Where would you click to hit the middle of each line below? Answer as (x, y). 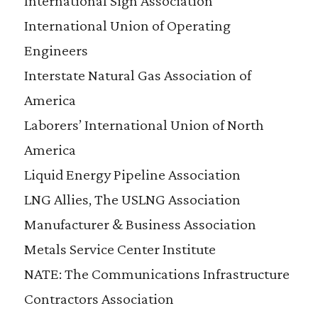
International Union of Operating (127, 25)
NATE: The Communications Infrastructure (157, 274)
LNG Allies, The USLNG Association (132, 199)
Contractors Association (99, 298)
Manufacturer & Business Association (140, 224)
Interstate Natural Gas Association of (137, 75)
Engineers (56, 50)
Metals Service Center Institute (120, 249)
